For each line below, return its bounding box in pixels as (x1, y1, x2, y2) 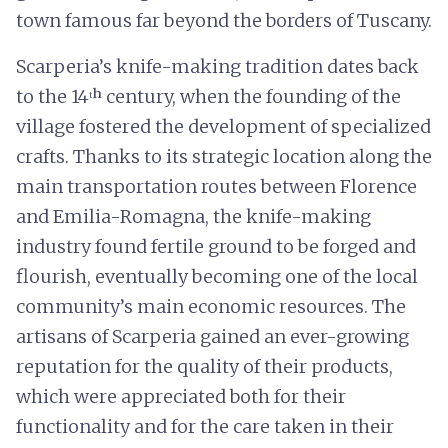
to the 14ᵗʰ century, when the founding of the (16, 85, 401, 108)
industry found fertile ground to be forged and (16, 235, 416, 258)
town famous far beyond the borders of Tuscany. (16, 9, 432, 32)
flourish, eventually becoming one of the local (16, 265, 418, 288)
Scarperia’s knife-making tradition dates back (16, 55, 419, 78)
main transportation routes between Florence (16, 175, 417, 198)
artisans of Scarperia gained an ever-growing (16, 325, 409, 348)
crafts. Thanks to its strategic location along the (16, 145, 432, 168)
